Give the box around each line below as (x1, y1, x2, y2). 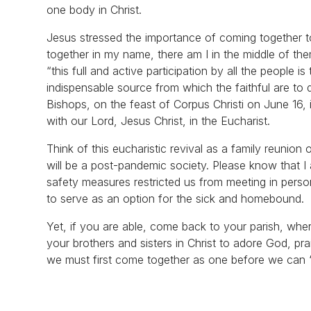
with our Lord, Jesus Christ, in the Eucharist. (47, 113, 271, 128)
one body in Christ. (47, 2, 142, 17)
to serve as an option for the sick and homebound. (47, 191, 305, 205)
